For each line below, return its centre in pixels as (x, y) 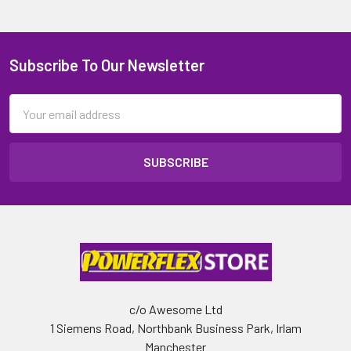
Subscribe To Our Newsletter (107, 65)
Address (31, 122)
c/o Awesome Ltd (175, 309)
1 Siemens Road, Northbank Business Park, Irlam (175, 328)
